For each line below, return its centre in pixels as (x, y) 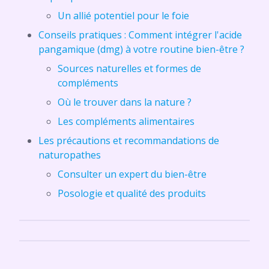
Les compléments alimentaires (126, 121)
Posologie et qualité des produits (132, 193)
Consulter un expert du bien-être (132, 174)
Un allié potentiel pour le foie (123, 16)
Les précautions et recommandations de (129, 141)
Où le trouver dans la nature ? (125, 102)
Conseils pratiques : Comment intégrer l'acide (140, 35)
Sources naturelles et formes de (129, 68)
